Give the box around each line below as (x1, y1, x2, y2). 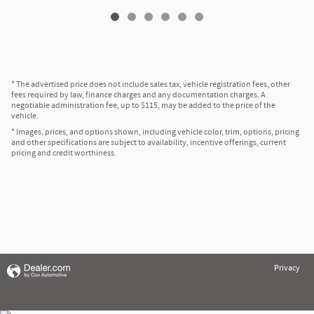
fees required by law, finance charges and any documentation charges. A (11, 89, 266, 102)
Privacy (274, 263, 300, 274)
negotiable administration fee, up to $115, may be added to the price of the (11, 100, 275, 112)
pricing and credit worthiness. (11, 147, 116, 160)
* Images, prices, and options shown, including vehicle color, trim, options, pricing (11, 126, 299, 139)
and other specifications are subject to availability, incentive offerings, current (11, 137, 286, 149)
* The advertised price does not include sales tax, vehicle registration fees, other (11, 78, 290, 91)
